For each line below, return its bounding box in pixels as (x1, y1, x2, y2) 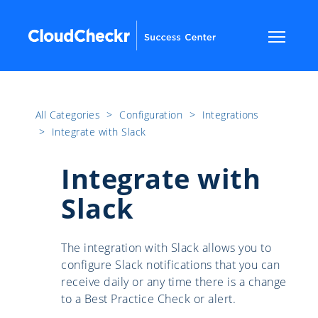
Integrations (202, 108, 259, 121)
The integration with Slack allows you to (61, 240, 271, 256)
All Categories (35, 108, 104, 121)
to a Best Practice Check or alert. (61, 291, 236, 307)
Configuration (119, 108, 186, 121)
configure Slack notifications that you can (61, 257, 280, 273)
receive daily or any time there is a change (61, 274, 287, 290)
